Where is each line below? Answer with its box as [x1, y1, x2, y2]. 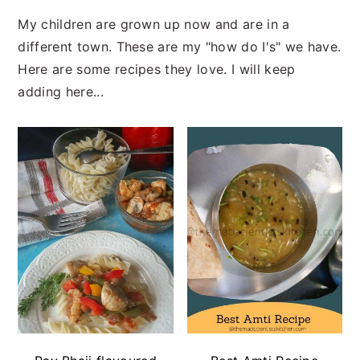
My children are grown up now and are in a [18, 15, 290, 32]
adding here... [18, 83, 104, 100]
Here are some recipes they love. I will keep [18, 60, 296, 77]
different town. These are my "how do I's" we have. [18, 38, 342, 55]
